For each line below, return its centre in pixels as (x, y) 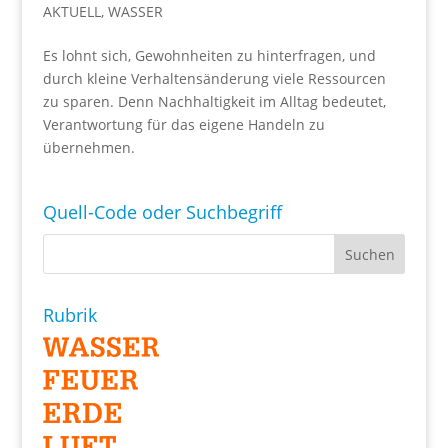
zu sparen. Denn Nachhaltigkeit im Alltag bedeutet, (214, 101)
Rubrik (69, 314)
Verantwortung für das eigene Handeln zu (183, 124)
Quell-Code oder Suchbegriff (162, 211)
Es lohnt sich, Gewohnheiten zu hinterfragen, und (209, 55)
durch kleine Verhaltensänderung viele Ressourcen (214, 78)
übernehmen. (88, 147)
